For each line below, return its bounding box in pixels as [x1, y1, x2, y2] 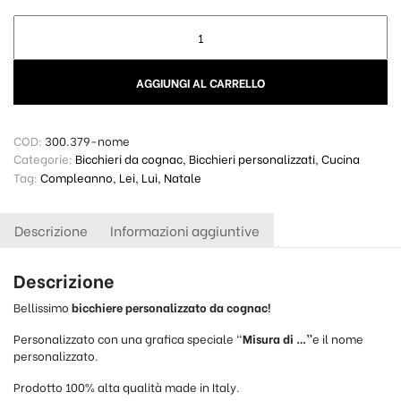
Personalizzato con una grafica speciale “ [13, 329, 243, 347]
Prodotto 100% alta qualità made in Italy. [13, 378, 240, 396]
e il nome [312, 329, 363, 347]
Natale [164, 167, 201, 185]
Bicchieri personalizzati [189, 149, 315, 167]
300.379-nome [45, 132, 130, 149]
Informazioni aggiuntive [110, 220, 260, 241]
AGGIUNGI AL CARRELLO [136, 73, 265, 90]
